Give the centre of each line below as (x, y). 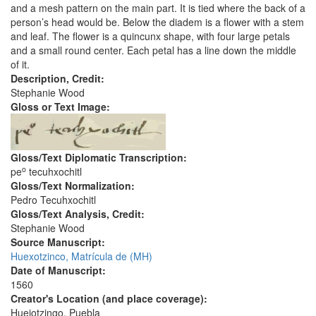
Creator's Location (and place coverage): (110, 299)
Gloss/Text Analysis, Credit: (79, 214)
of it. (20, 65)
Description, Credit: (59, 79)
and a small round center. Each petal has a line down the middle (153, 50)
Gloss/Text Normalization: (74, 186)
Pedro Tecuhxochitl (53, 200)
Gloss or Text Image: (62, 107)
